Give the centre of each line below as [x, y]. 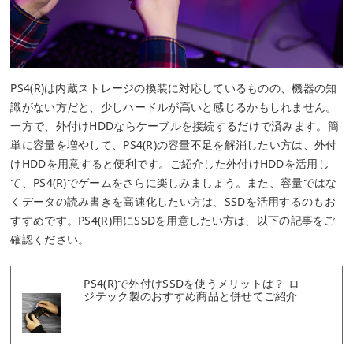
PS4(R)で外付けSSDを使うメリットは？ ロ [192, 283]
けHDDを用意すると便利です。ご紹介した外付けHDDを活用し [170, 163]
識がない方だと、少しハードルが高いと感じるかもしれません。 [174, 106]
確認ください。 [50, 239]
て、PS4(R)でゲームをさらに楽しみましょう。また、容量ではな [174, 182]
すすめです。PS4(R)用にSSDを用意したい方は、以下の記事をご [173, 220]
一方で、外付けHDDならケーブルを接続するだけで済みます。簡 [175, 125]
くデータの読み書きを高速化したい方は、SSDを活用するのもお [173, 201]
